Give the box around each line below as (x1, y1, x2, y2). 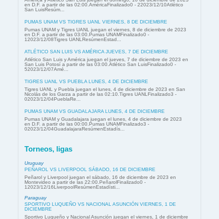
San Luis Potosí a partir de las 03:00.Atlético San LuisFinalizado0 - (24, 61, 176, 67)
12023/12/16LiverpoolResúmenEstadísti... (24, 184, 120, 190)
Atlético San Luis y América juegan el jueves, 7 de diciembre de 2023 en (24, 56, 188, 62)
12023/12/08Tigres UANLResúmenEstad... (24, 36, 121, 42)
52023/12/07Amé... (24, 66, 68, 72)
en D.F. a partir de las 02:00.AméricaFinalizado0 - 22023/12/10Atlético (24, 1, 183, 7)
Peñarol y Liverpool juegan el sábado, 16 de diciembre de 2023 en (24, 175, 176, 180)
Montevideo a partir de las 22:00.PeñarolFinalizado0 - (24, 179, 146, 185)
